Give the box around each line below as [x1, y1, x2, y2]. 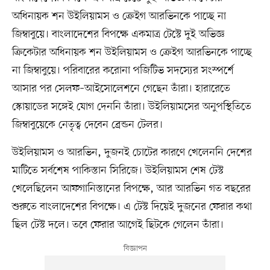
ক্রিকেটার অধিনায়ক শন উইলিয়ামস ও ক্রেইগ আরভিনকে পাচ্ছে [11, 45, 252, 60]
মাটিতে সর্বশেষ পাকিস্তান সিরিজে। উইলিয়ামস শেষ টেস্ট [11, 163, 224, 178]
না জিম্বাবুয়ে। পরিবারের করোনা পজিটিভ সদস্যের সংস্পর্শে [11, 63, 234, 78]
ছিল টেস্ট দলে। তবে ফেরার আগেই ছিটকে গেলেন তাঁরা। [11, 217, 224, 232]
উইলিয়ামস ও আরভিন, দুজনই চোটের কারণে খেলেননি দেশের [11, 145, 252, 160]
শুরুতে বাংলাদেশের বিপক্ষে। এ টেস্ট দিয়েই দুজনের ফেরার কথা [11, 199, 252, 214]
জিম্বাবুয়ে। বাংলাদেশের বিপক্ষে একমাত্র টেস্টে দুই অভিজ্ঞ [11, 27, 225, 42]
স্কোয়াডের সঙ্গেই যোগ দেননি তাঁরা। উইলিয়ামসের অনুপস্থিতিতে [11, 99, 251, 114]
